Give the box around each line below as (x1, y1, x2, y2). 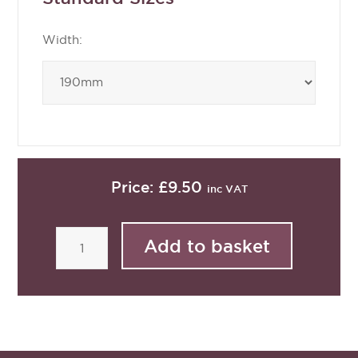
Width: (42, 33, 82, 46)
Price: (110, 178, 158, 197)
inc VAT (206, 183, 248, 195)
